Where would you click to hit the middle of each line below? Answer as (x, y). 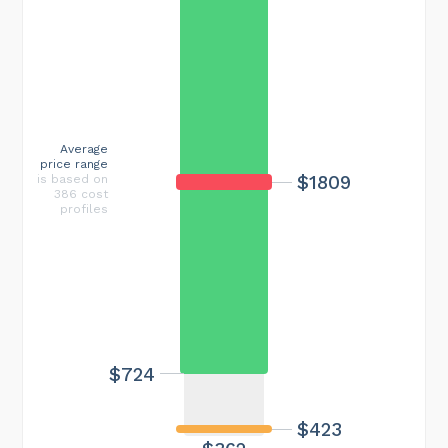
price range (74, 163)
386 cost (81, 193)
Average (84, 148)
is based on (72, 178)
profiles (84, 208)
